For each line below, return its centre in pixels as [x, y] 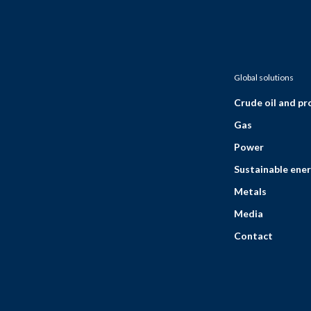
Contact [254, 236]
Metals [251, 192]
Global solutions [264, 78]
